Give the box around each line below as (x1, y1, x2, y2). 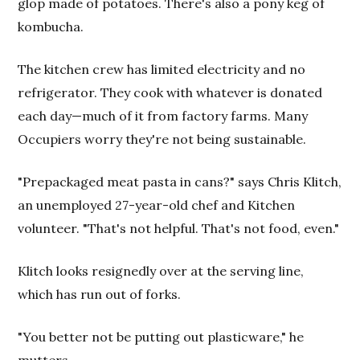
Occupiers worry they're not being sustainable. (18, 131, 307, 147)
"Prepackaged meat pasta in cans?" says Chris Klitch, (18, 174, 342, 190)
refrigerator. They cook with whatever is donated (18, 84, 323, 100)
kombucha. (18, 18, 84, 35)
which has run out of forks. (18, 286, 182, 302)
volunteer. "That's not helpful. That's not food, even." (18, 220, 340, 236)
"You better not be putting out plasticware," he (18, 329, 305, 345)
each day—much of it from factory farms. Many (18, 108, 309, 124)
